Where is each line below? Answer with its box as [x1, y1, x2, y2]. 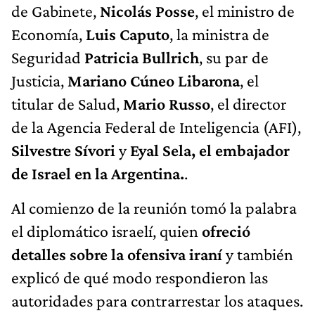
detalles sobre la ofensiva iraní [11, 245, 222, 264]
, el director [210, 94, 287, 114]
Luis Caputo [86, 25, 169, 44]
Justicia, [11, 71, 67, 91]
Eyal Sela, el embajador [130, 141, 290, 160]
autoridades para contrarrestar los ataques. [11, 291, 303, 311]
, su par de [199, 48, 269, 67]
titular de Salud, [11, 94, 123, 114]
